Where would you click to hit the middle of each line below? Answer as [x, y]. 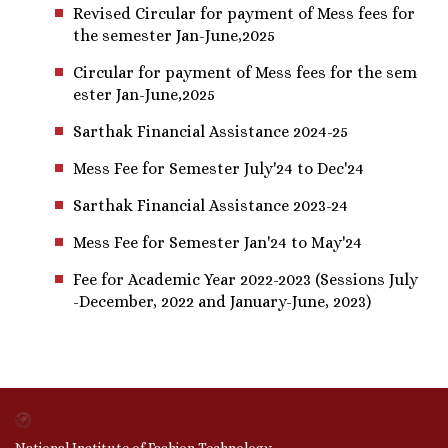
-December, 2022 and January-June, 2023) [222, 301]
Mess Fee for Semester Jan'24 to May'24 [217, 242]
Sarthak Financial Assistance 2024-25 [210, 131]
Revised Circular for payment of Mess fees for [244, 13]
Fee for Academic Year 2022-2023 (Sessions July [245, 279]
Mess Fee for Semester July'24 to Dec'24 [218, 168]
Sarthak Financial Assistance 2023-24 [210, 205]
